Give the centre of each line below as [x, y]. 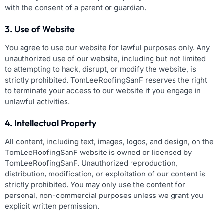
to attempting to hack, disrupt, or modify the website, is [100, 69]
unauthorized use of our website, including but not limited [105, 58]
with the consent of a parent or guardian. [76, 7]
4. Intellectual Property [51, 123]
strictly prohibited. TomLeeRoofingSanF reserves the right [106, 80]
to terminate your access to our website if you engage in [103, 90]
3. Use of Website [40, 29]
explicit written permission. [52, 206]
